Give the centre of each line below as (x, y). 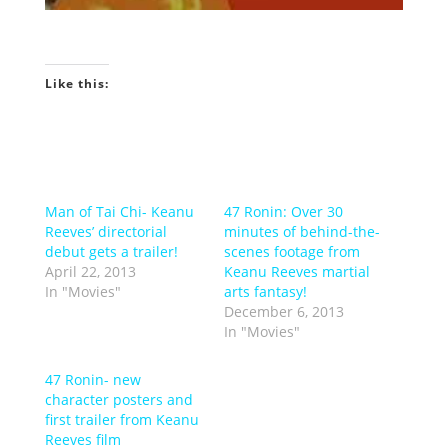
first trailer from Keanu (121, 420)
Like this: (76, 84)
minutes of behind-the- (301, 232)
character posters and (118, 400)
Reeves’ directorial (105, 232)
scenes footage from (291, 252)
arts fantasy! (265, 292)
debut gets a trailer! (111, 252)
